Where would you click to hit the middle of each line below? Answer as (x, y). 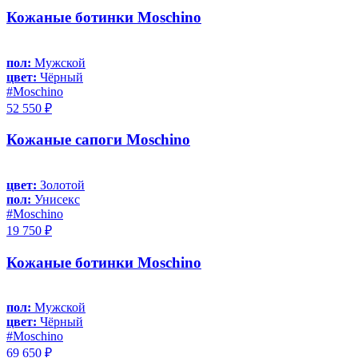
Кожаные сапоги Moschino (98, 140)
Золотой (61, 185)
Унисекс (56, 199)
